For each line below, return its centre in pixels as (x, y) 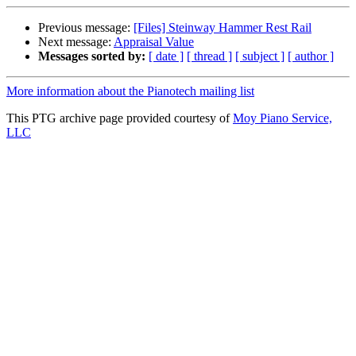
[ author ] (311, 56)
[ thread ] (209, 56)
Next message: (76, 42)
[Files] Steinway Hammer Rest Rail (222, 28)
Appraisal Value (154, 42)
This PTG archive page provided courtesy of (120, 118)
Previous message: (86, 28)
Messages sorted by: (92, 56)
